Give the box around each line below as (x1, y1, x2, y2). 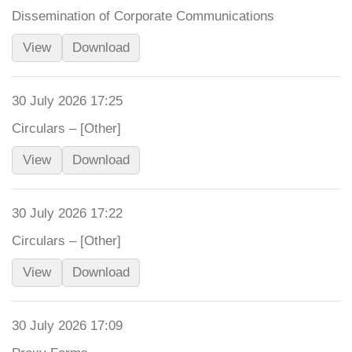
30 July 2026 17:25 (12, 93, 123, 108)
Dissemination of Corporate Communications (12, 9, 274, 24)
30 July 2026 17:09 (12, 318, 123, 333)
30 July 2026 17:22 (12, 206, 123, 221)
